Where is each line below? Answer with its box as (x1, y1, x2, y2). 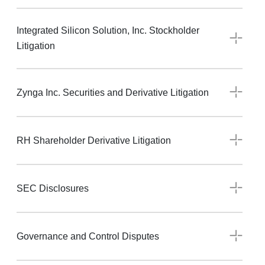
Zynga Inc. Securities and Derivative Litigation (17, 87, 209, 98)
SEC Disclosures (17, 183, 89, 193)
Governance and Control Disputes (17, 231, 159, 241)
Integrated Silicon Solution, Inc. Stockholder (17, 25, 199, 36)
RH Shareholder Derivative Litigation (17, 135, 171, 146)
